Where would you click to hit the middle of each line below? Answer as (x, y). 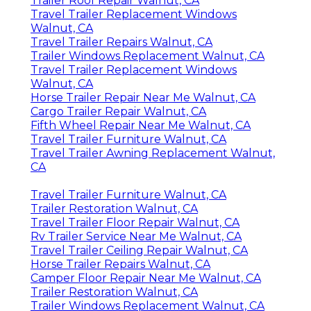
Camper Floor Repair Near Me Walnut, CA (146, 278)
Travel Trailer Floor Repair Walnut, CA (135, 223)
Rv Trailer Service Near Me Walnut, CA (136, 237)
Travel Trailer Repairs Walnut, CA (121, 42)
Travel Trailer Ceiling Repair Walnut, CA (139, 251)
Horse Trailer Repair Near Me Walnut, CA (143, 98)
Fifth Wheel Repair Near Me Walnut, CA (141, 126)
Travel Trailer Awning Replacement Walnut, (153, 153)
